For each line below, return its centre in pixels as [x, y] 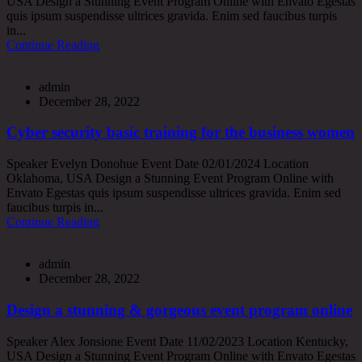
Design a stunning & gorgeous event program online [179, 309]
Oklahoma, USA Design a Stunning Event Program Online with [170, 179]
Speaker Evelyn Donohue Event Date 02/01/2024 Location [158, 164]
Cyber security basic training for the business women [181, 133]
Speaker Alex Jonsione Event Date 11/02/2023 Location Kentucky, [177, 341]
